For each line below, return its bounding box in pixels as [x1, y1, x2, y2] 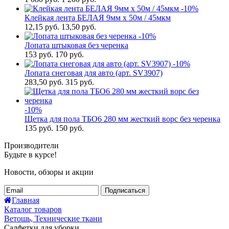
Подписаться [105, 187, 145, 194]
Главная [12, 196, 39, 204]
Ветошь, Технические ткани [4, 214, 102, 223]
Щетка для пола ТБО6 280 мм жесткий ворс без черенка [25, 114, 220, 123]
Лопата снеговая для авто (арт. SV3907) [25, 68, 163, 77]
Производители [4, 141, 59, 150]
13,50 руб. [61, 22, 96, 31]
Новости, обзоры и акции [4, 168, 94, 176]
